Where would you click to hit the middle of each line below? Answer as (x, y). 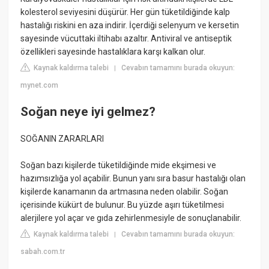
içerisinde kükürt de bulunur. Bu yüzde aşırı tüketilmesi (122, 205)
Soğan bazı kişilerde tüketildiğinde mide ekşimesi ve (119, 165)
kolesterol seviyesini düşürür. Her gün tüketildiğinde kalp (125, 12)
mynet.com (40, 86)
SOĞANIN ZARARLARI (62, 139)
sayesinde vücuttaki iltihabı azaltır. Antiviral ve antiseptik (126, 39)
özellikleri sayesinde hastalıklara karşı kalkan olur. (113, 52)
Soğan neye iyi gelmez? (88, 111)
